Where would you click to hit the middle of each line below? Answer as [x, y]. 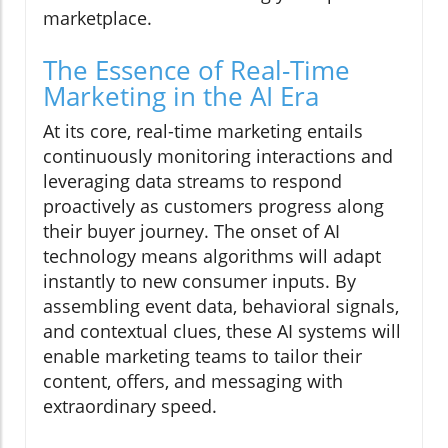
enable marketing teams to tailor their [202, 356]
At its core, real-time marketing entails [203, 131]
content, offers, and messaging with [193, 381]
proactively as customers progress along [213, 206]
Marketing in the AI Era [181, 96]
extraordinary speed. [130, 406]
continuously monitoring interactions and [218, 156]
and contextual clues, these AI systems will [222, 331]
